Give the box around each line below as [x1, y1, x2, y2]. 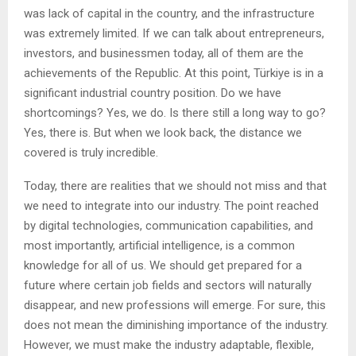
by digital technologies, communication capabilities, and [24, 218, 313, 233]
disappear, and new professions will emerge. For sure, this [24, 297, 326, 312]
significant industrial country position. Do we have [24, 85, 281, 100]
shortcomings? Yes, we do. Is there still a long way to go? [24, 105, 326, 120]
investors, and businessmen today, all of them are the [24, 45, 304, 60]
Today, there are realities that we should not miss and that [24, 178, 327, 193]
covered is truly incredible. [24, 145, 158, 160]
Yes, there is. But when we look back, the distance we [24, 125, 302, 140]
